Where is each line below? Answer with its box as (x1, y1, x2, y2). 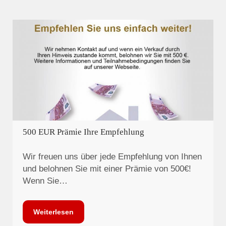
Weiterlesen (33, 207, 74, 216)
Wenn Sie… (23, 176, 68, 186)
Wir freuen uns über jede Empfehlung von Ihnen (23, 152, 202, 162)
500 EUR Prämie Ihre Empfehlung (23, 127, 144, 137)
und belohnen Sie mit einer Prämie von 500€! (23, 164, 191, 174)
